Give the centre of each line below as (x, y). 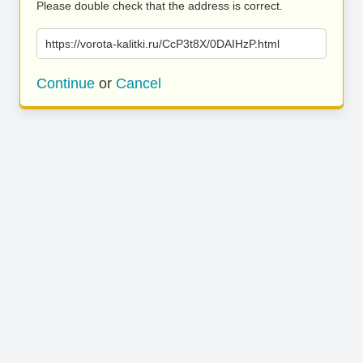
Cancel (139, 83)
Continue (66, 83)
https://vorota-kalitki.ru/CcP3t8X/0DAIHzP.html (162, 44)
